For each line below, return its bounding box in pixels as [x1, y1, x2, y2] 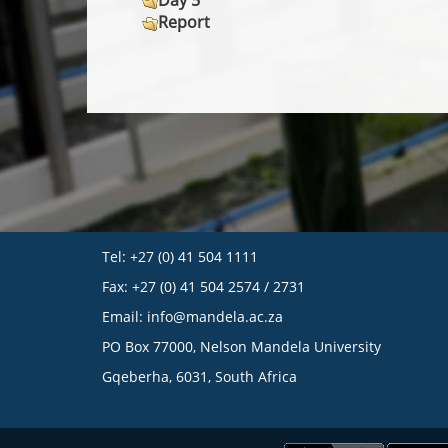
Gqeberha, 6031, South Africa [102, 367, 297, 386]
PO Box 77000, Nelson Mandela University [102, 337, 381, 356]
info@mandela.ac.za [147, 307, 283, 326]
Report [158, 11, 210, 33]
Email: [102, 307, 147, 326]
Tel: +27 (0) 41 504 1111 [102, 247, 258, 266]
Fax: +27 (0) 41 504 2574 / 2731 [102, 277, 305, 296]
